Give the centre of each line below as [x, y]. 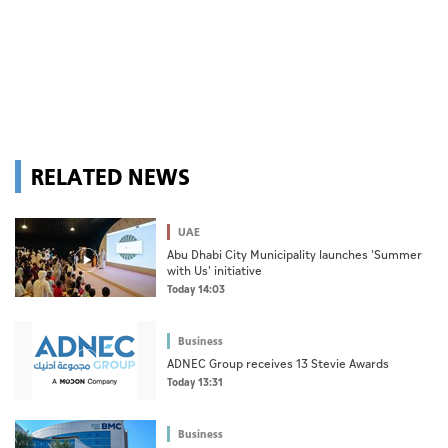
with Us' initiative [214, 272]
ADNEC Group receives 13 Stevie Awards [278, 365]
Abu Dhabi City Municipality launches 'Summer [294, 256]
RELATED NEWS [110, 176]
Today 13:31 [195, 383]
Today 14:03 [196, 290]
